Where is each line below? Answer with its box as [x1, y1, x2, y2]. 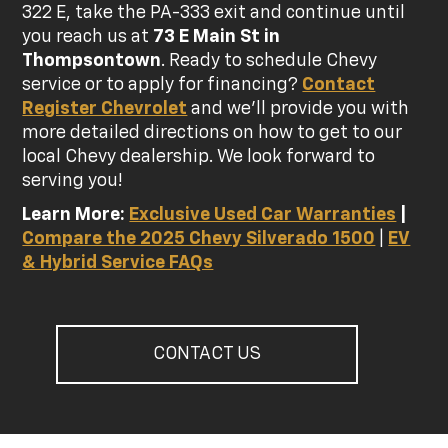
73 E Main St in [153, 28, 281, 47]
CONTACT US [153, 345, 262, 364]
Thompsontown [22, 52, 162, 71]
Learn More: [22, 206, 130, 225]
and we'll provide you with [187, 100, 410, 119]
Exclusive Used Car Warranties [129, 206, 397, 225]
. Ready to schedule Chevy [161, 52, 378, 71]
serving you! [22, 172, 123, 191]
